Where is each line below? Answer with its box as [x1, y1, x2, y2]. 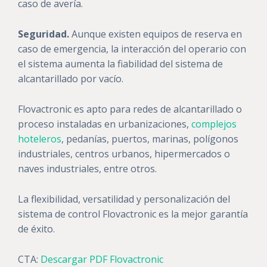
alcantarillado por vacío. [18, 72, 126, 85]
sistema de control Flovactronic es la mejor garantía [18, 207, 248, 221]
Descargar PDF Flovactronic [41, 253, 163, 266]
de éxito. [18, 222, 55, 235]
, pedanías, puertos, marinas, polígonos [61, 132, 238, 145]
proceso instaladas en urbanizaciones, [18, 117, 191, 131]
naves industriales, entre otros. [18, 162, 157, 175]
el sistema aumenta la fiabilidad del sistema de [18, 57, 223, 70]
